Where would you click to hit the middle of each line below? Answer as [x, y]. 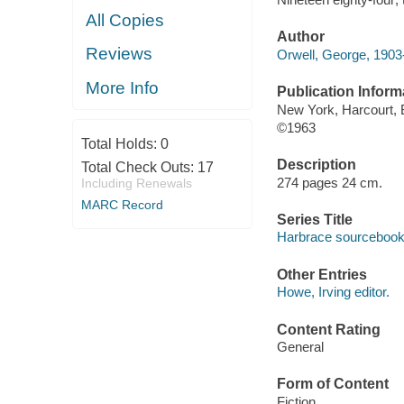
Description [316, 165]
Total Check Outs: [139, 167]
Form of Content [332, 384]
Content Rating [328, 329]
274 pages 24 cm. [329, 182]
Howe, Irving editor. [333, 292]
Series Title [314, 219]
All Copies [125, 20]
